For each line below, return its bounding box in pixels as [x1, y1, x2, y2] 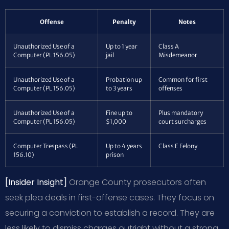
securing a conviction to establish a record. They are [5, 207, 215, 219]
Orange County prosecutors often [67, 176, 206, 188]
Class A [158, 42, 179, 50]
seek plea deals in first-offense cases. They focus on [5, 191, 214, 203]
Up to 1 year [106, 42, 138, 50]
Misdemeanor [158, 51, 197, 59]
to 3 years [106, 84, 132, 92]
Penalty [112, 17, 136, 26]
